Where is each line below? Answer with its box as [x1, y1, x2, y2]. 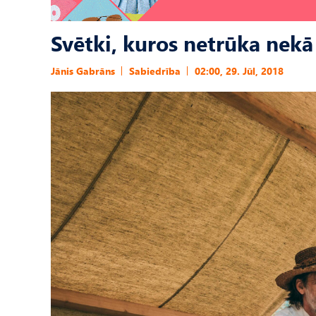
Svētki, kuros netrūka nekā [51, 28, 313, 57]
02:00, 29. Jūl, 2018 [195, 64, 284, 78]
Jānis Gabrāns [51, 64, 115, 78]
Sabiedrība [129, 64, 181, 78]
